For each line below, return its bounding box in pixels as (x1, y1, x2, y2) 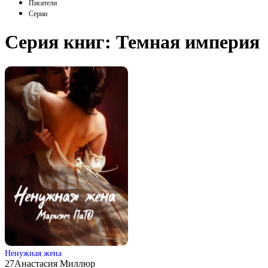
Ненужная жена (5, 248, 62, 258)
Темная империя (116, 31, 260, 53)
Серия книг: (5, 31, 116, 53)
